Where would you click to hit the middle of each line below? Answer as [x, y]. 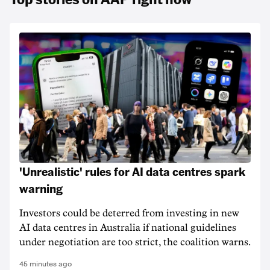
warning [41, 188]
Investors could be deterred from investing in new [129, 213]
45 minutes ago [46, 264]
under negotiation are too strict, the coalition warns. [135, 242]
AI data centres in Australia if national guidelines [128, 228]
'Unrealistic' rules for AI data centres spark [132, 171]
